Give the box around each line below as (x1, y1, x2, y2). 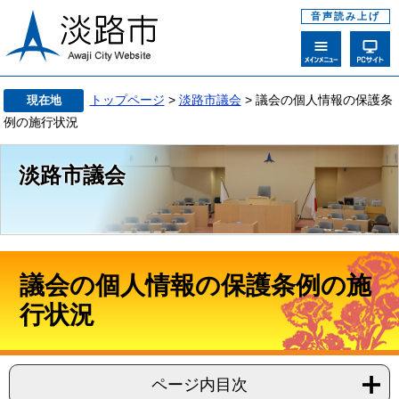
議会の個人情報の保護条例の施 (20, 272, 372, 300)
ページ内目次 (151, 375, 248, 394)
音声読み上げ (311, 11, 380, 21)
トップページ (89, 93, 165, 107)
